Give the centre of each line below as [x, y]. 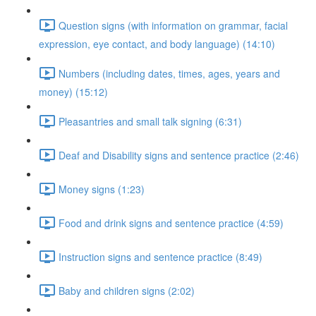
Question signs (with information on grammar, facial [173, 25]
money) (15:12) [73, 92]
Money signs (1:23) [102, 189]
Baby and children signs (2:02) [127, 290]
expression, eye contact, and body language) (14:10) [157, 44]
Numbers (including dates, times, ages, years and [169, 73]
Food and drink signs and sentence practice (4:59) [171, 223]
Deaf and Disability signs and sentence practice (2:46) [179, 155]
